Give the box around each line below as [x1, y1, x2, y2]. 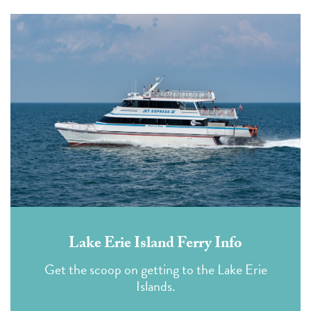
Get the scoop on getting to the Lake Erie [44, 259, 267, 280]
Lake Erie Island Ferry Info [69, 232, 242, 258]
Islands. [135, 276, 176, 297]
